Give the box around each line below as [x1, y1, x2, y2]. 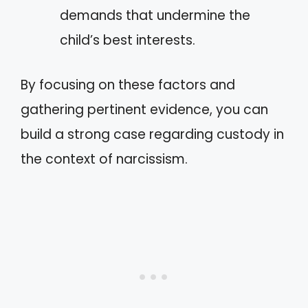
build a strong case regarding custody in [21, 124, 284, 144]
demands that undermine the [60, 6, 250, 25]
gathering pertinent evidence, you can [21, 100, 268, 119]
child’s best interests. [60, 31, 195, 49]
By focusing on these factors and [21, 75, 235, 94]
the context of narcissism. [21, 149, 188, 168]
